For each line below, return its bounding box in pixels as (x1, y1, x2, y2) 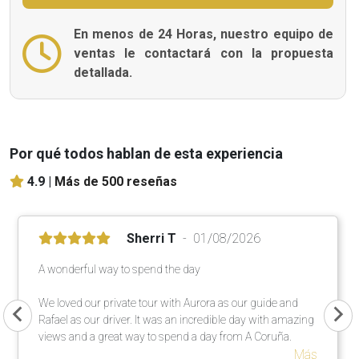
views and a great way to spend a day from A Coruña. (38, 329, 292, 343)
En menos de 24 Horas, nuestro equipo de (74, 26, 333, 42)
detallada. (74, 64, 132, 80)
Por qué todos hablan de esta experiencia (10, 144, 283, 162)
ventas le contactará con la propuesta (74, 45, 333, 61)
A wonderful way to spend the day (38, 262, 200, 276)
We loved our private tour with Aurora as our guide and (38, 296, 298, 309)
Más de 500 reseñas (54, 173, 177, 189)
